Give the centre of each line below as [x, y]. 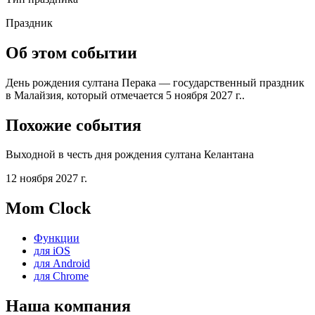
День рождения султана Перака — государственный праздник [155, 82]
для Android [62, 264]
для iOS [52, 251]
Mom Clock [48, 208]
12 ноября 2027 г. [46, 179]
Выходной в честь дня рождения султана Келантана [130, 155]
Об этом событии [71, 52]
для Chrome [61, 276]
